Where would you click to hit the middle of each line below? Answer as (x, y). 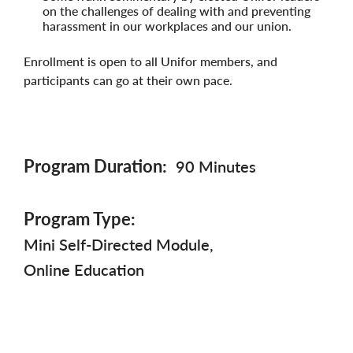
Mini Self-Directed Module (117, 245)
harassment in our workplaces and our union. (167, 26)
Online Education (84, 270)
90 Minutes (216, 167)
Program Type (77, 219)
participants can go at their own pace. (128, 80)
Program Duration (93, 166)
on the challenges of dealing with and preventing (176, 11)
